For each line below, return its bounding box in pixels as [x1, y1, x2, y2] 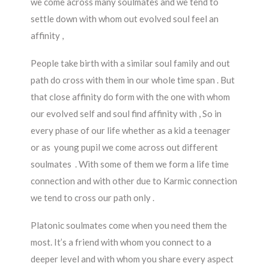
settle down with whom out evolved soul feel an [31, 13, 219, 24]
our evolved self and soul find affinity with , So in [31, 107, 222, 119]
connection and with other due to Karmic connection [31, 175, 238, 186]
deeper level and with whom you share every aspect [31, 253, 234, 264]
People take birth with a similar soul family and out [31, 57, 231, 68]
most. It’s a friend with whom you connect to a [31, 236, 212, 247]
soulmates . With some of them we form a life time [31, 158, 229, 169]
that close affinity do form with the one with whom [31, 91, 231, 102]
